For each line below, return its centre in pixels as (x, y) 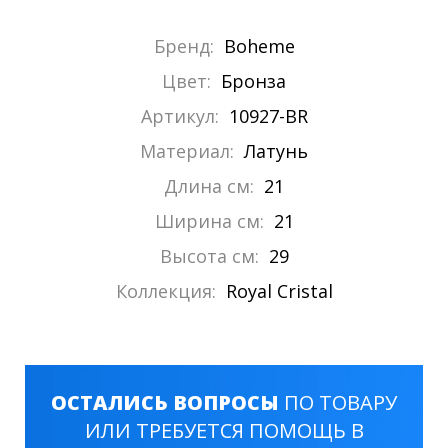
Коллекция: (165, 291)
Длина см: (209, 186)
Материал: (187, 151)
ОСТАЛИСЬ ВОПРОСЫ (165, 403)
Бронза (253, 81)
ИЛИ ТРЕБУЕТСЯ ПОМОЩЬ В (224, 431)
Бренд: (183, 46)
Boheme (259, 46)
